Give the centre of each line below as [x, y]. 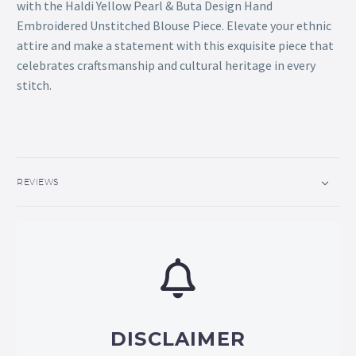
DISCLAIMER [178, 339]
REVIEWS [38, 181]
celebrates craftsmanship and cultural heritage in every [166, 66]
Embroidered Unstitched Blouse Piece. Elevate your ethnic [174, 26]
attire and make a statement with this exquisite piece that [175, 46]
